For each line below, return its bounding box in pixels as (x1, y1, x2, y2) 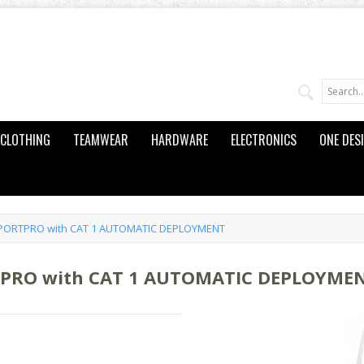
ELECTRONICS (230, 130, 297, 149)
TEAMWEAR (72, 130, 128, 149)
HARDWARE (150, 130, 208, 149)
